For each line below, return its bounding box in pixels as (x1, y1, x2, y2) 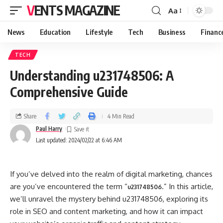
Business (158, 27, 186, 36)
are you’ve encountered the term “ (10, 182, 127, 191)
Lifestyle (85, 27, 113, 36)
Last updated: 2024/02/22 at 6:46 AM (36, 136, 122, 144)
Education (39, 27, 71, 36)
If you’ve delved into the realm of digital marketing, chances (10, 169, 213, 179)
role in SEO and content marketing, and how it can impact (10, 207, 203, 216)
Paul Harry (36, 125, 62, 132)
